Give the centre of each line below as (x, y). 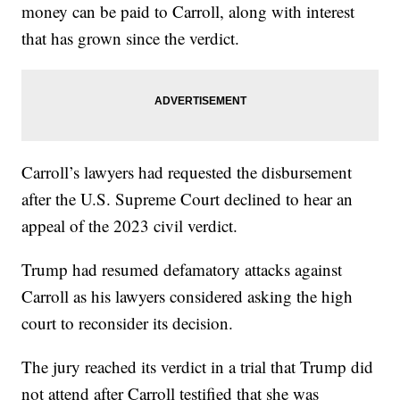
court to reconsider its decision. (128, 322)
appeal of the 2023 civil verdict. (130, 225)
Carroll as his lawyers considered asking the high (187, 296)
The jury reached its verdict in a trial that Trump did (198, 366)
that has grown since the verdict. (131, 37)
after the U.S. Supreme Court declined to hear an (187, 198)
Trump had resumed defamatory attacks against (182, 269)
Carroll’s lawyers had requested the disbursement (187, 171)
